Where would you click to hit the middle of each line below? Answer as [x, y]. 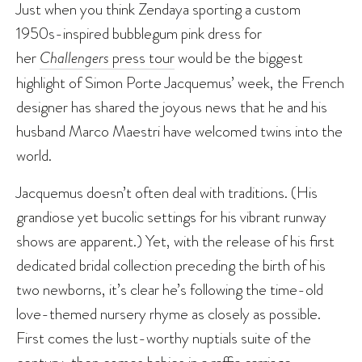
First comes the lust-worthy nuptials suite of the [164, 338]
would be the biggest [239, 58]
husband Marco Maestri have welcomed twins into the [179, 131]
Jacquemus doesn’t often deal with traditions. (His [167, 193]
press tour [142, 58]
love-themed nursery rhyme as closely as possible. [168, 314]
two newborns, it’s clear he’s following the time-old [170, 290]
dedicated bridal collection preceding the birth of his [171, 265]
